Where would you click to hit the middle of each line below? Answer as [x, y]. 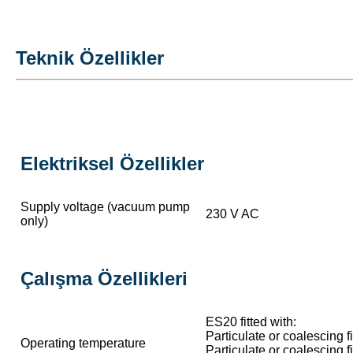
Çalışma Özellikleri [104, 278]
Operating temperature [83, 343]
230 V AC [232, 214]
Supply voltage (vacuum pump [105, 207]
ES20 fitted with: [251, 322]
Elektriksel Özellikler [112, 163]
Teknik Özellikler [90, 58]
